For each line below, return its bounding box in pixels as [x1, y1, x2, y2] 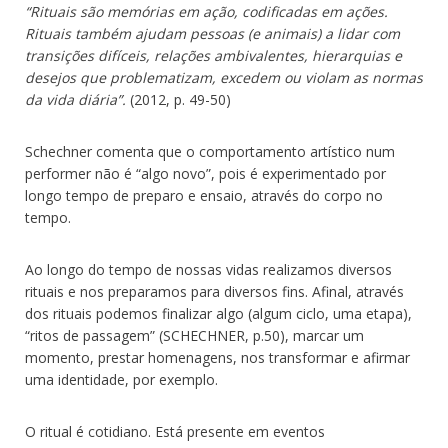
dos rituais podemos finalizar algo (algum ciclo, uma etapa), [25, 304, 412, 324]
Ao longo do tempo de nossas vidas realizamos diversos [25, 260, 392, 280]
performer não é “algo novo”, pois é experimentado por [25, 164, 386, 184]
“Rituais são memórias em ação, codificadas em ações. [25, 2, 388, 22]
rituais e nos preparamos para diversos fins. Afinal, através [25, 282, 404, 302]
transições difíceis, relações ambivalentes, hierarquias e [25, 46, 402, 66]
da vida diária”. [25, 90, 126, 110]
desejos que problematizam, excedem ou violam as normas [25, 68, 423, 88]
